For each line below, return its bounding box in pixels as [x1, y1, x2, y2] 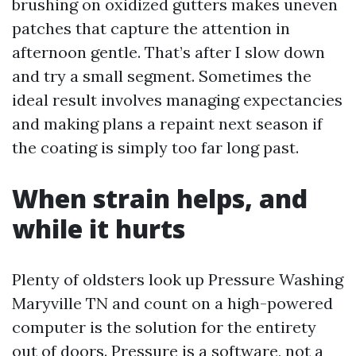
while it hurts [12, 211, 185, 246]
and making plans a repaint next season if [12, 114, 323, 133]
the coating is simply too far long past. [12, 137, 299, 157]
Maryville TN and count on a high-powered [12, 293, 333, 313]
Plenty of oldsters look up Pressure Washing [12, 269, 343, 289]
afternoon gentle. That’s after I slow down [12, 42, 325, 62]
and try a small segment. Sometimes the [12, 66, 311, 86]
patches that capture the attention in [12, 18, 290, 38]
